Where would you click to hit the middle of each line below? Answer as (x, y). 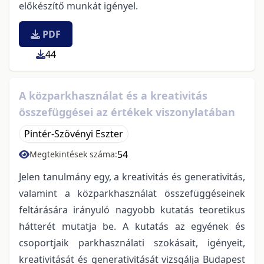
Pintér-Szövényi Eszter (74, 133)
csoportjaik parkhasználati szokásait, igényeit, (132, 242)
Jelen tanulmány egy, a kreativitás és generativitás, (132, 176)
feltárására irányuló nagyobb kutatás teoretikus (132, 209)
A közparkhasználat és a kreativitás (113, 95)
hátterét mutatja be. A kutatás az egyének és (132, 226)
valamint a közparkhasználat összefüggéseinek (132, 193)
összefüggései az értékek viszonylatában (127, 112)
